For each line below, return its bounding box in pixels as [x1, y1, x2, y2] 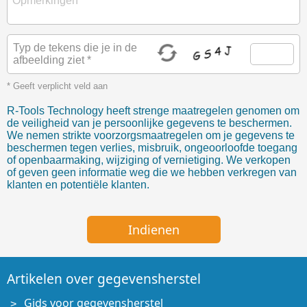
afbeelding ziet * [13, 53, 91, 66]
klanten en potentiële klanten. [7, 178, 149, 191]
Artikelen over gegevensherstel [7, 269, 201, 288]
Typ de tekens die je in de [13, 41, 137, 53]
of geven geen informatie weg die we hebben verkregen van [7, 166, 297, 178]
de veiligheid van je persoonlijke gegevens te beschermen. [7, 116, 292, 129]
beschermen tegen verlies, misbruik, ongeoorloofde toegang [7, 141, 297, 153]
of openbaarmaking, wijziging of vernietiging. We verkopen [7, 153, 291, 166]
